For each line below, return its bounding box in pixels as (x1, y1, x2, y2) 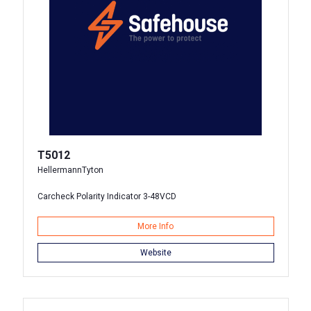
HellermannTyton (37, 165, 103, 175)
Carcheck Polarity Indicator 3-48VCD (37, 192, 176, 201)
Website (140, 248, 171, 258)
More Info (137, 221, 174, 231)
